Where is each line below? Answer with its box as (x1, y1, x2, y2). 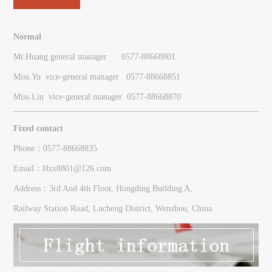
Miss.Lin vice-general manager (13, 92, 127, 101)
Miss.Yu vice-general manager (13, 72, 126, 81)
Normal (13, 32, 41, 41)
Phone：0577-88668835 (13, 143, 97, 153)
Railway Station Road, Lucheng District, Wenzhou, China (13, 203, 214, 213)
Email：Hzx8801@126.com (13, 163, 111, 173)
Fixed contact (13, 123, 63, 133)
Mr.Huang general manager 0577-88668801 (13, 52, 180, 61)
